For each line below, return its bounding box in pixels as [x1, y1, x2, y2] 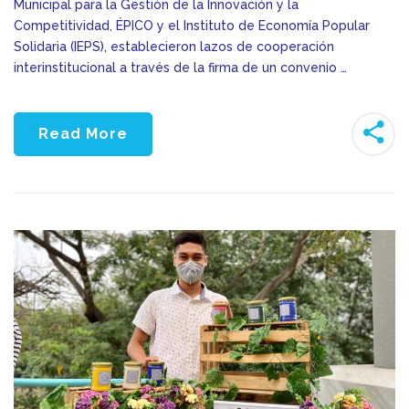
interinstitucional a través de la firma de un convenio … [14, 59, 347, 75]
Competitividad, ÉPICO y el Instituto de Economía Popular [14, 17, 370, 33]
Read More [38, 124, 128, 142]
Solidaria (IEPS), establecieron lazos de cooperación [14, 38, 334, 54]
